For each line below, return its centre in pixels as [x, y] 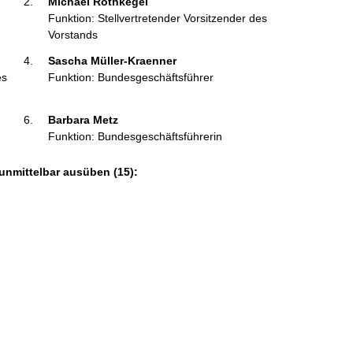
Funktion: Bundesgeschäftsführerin [135, 136]
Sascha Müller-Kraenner [113, 60]
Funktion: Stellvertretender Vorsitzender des [157, 18]
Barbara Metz [84, 119]
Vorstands [72, 34]
